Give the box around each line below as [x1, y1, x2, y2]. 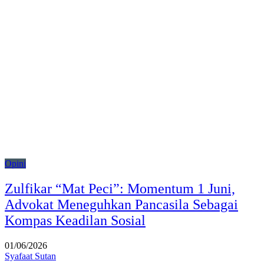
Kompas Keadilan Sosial [5, 212, 146, 228]
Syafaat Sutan [5, 250, 56, 261]
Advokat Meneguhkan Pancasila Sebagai [5, 196, 238, 212]
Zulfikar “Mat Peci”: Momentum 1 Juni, [5, 180, 235, 196]
